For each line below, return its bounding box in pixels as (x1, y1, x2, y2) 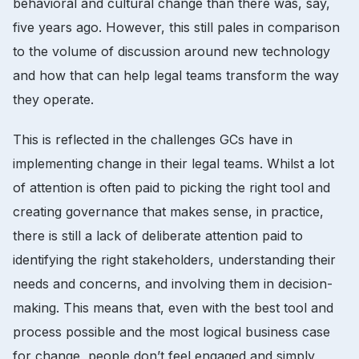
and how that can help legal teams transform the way (13, 67, 339, 83)
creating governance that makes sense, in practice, (13, 203, 324, 220)
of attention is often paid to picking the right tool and (13, 179, 330, 196)
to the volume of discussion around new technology (13, 42, 330, 59)
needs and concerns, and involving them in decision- (13, 275, 333, 292)
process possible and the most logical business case (13, 323, 330, 340)
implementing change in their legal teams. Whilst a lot (13, 155, 334, 171)
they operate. (13, 91, 94, 107)
